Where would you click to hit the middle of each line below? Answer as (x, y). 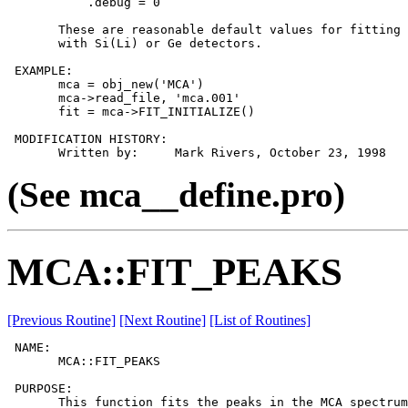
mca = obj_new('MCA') (106, 85)
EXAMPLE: (40, 71)
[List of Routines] (260, 320)
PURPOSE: (40, 388)
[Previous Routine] (61, 320)
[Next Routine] (163, 320)
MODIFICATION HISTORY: (87, 139)
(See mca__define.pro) (176, 195)
